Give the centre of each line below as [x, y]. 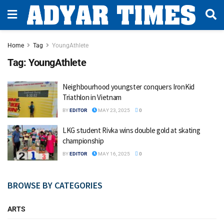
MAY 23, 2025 [113, 110]
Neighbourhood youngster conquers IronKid [128, 87]
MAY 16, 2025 [113, 153]
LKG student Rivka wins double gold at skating [131, 130]
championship [83, 140]
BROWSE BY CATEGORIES [55, 185]
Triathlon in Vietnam [92, 97]
